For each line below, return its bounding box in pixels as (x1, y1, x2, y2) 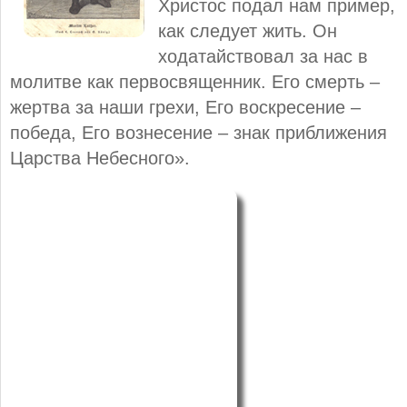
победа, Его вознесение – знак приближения (10, 122, 387, 143)
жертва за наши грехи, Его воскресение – (10, 96, 361, 117)
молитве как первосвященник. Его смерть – (10, 71, 380, 92)
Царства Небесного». (10, 147, 190, 168)
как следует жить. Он (158, 20, 337, 41)
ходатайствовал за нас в (158, 45, 368, 66)
